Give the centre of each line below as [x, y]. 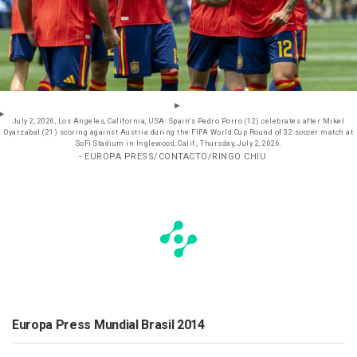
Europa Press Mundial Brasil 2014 [108, 326]
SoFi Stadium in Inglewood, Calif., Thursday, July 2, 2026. [178, 144]
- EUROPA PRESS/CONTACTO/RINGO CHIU [173, 157]
